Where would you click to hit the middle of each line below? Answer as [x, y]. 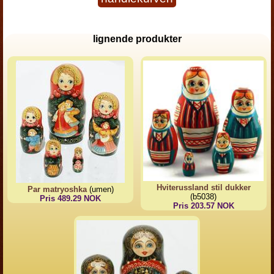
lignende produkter [137, 39]
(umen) [100, 190]
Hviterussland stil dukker [203, 188]
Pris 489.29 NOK [71, 199]
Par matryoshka [57, 190]
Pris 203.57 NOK [203, 206]
